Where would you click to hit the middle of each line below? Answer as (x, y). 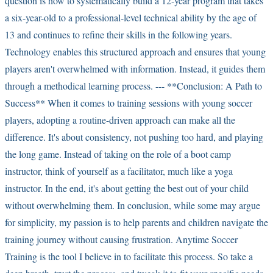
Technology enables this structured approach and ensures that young (135, 51)
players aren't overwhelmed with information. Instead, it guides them (135, 68)
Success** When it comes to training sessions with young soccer (129, 102)
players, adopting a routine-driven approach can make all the (120, 119)
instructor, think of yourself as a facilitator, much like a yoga (119, 171)
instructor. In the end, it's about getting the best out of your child (127, 188)
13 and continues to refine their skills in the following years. (119, 34)
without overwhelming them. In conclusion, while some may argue (133, 205)
